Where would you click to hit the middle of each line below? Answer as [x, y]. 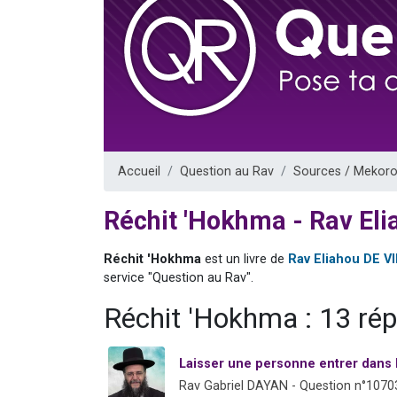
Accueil [139, 171]
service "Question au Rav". [179, 277]
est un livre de [245, 259]
